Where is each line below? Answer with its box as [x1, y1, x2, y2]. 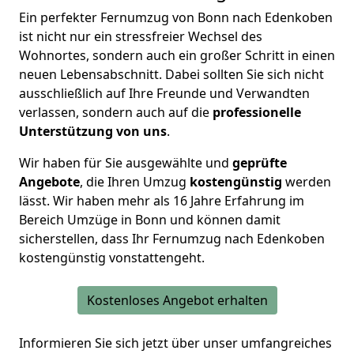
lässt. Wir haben [19, 192, 115, 210]
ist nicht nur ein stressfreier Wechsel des [19, 28, 262, 46]
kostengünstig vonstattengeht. [19, 249, 205, 267]
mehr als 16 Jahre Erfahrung [115, 192, 286, 210]
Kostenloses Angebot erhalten [86, 292, 268, 310]
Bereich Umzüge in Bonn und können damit [19, 211, 281, 229]
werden [282, 173, 331, 191]
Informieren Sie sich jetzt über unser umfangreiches [19, 334, 332, 352]
